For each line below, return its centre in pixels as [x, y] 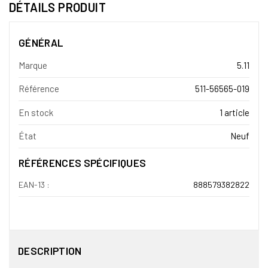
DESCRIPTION [50, 250]
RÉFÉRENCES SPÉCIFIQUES [83, 163]
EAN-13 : [34, 185]
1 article [234, 112]
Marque [33, 65]
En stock [36, 112]
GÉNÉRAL [41, 42]
